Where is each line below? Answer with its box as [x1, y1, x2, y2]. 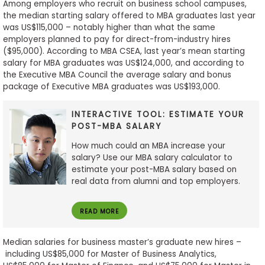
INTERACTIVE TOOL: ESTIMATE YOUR [72, 108, 245, 120]
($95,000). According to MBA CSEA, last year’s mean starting [2, 45, 245, 57]
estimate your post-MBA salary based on [72, 164, 237, 176]
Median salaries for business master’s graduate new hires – [2, 236, 241, 248]
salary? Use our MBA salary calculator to [72, 152, 233, 164]
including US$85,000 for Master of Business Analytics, [2, 248, 216, 260]
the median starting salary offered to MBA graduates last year [2, 9, 256, 21]
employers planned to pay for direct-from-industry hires [2, 33, 231, 45]
